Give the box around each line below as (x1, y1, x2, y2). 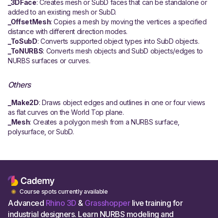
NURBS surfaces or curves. (8, 56, 91, 65)
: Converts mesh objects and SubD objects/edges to (43, 47, 203, 55)
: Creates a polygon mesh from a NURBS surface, (30, 118, 180, 126)
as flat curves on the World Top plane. (8, 108, 124, 116)
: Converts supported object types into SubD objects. (37, 37, 200, 45)
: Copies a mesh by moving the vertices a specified (51, 18, 207, 26)
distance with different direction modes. (8, 27, 127, 36)
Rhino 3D (45, 198, 78, 208)
